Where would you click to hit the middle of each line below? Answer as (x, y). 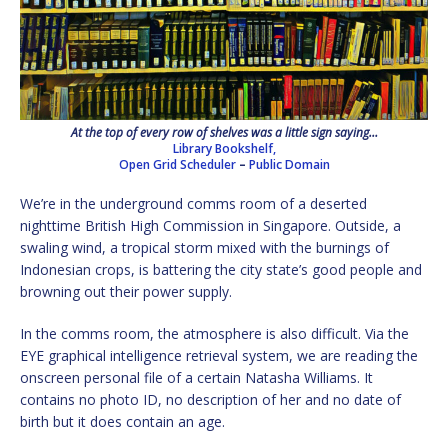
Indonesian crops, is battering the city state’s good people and (221, 270)
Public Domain (289, 165)
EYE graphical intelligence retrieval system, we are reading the (219, 356)
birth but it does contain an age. (122, 422)
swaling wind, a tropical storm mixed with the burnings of (204, 248)
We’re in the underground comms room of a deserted (193, 204)
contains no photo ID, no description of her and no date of (210, 400)
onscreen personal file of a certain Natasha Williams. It (196, 378)
